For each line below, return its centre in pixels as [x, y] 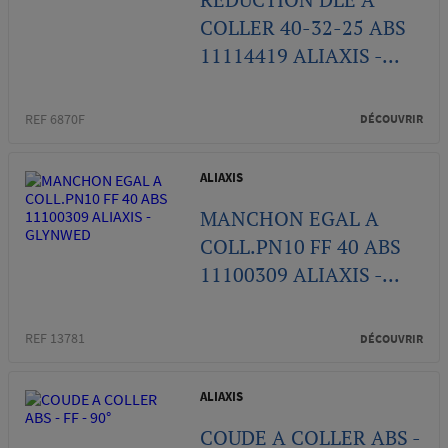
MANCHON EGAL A [290, 218]
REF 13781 [55, 338]
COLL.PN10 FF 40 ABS [301, 246]
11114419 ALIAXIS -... [300, 55]
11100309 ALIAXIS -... [300, 274]
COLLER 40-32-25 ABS [303, 27]
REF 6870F [55, 118]
